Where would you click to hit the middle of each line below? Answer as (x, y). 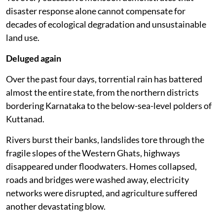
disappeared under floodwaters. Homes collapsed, (101, 166)
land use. (23, 37)
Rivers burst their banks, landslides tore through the (105, 139)
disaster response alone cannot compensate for (96, 11)
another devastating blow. (56, 206)
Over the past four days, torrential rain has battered (104, 79)
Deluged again (34, 58)
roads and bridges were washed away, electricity (97, 179)
